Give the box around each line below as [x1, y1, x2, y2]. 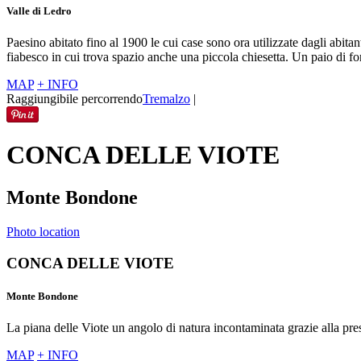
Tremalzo [143, 92, 190, 106]
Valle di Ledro [6, 4, 72, 17]
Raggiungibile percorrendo [6, 92, 143, 106]
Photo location [6, 224, 80, 239]
